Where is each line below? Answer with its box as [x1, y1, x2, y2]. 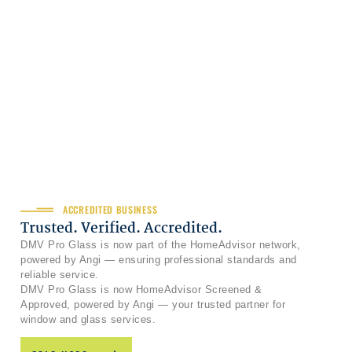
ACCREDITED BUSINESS [63, 202, 158, 216]
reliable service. [20, 269, 99, 281]
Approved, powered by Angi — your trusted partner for [20, 299, 285, 311]
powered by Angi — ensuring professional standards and [20, 254, 297, 266]
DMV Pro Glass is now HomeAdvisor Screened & [20, 284, 262, 296]
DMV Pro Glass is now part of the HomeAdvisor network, [20, 239, 301, 251]
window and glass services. [20, 313, 156, 326]
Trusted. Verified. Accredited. [20, 218, 222, 241]
